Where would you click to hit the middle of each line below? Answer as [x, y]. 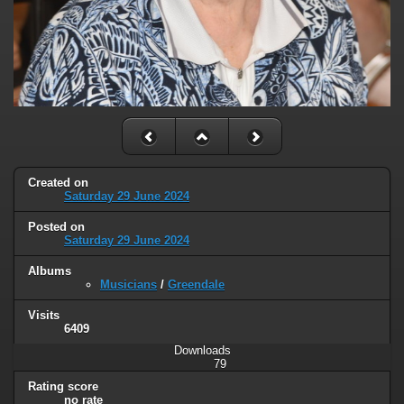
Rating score [63, 386]
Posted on [56, 226]
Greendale [196, 284]
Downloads [202, 350]
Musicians [129, 284]
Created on [58, 183]
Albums [50, 271]
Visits [44, 315]
